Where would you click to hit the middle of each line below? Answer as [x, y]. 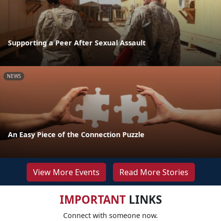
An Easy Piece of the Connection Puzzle [76, 134]
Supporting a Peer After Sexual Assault [77, 42]
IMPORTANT [92, 199]
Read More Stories [154, 172]
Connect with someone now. [110, 215]
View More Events [66, 172]
